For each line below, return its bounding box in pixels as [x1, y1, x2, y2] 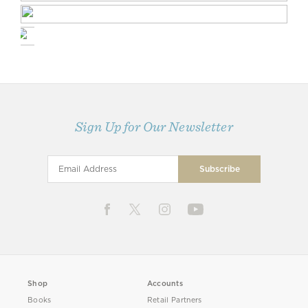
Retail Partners [146, 295, 202, 305]
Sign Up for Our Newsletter [75, 118, 233, 135]
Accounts [146, 278, 184, 288]
